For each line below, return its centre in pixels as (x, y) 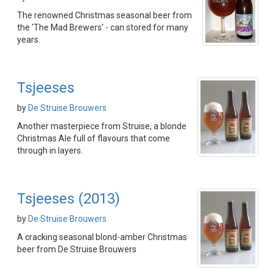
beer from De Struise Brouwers (77, 249)
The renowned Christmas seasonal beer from (105, 15)
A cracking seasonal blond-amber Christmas (102, 237)
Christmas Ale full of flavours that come (94, 138)
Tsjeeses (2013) (69, 199)
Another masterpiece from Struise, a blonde (102, 126)
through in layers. (50, 151)
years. (29, 40)
